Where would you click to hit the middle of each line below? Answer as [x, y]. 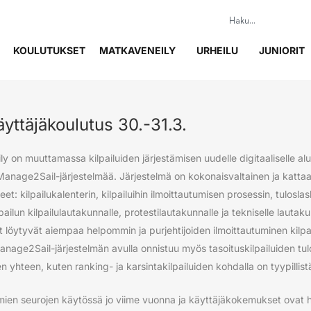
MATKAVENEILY [138, 51]
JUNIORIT [282, 51]
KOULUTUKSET [50, 51]
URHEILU [218, 51]
